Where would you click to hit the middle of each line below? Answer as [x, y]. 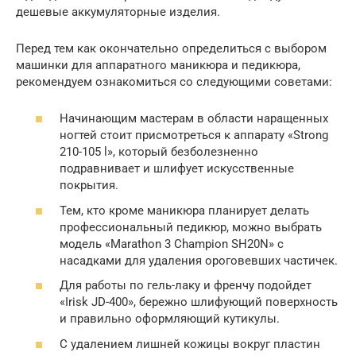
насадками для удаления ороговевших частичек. [199, 260]
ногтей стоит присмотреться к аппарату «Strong [194, 135]
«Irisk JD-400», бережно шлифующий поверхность [199, 302]
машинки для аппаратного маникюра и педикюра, [158, 65]
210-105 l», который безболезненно [159, 152]
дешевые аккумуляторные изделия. [118, 12]
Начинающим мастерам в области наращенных [194, 119]
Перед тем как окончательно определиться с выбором [171, 48]
